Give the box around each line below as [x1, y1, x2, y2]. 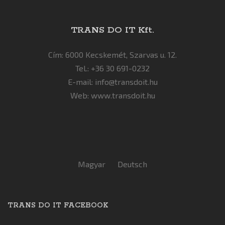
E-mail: [67, 77, 95, 87]
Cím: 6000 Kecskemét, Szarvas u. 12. [48, 50, 177, 60]
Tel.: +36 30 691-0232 [75, 63, 150, 73]
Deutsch [118, 159, 147, 169]
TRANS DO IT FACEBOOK [8, 201, 108, 210]
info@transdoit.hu [94, 77, 158, 87]
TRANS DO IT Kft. [71, 25, 154, 36]
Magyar [78, 159, 105, 169]
